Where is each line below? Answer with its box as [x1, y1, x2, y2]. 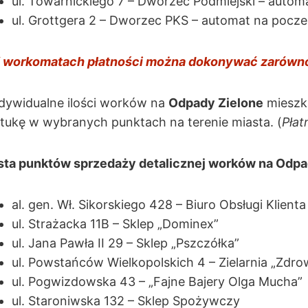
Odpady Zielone [168, 96, 263, 110]
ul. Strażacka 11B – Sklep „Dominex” [12, 217, 219, 231]
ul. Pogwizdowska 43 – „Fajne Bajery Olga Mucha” [12, 274, 302, 289]
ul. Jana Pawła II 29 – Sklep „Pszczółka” [12, 236, 239, 250]
